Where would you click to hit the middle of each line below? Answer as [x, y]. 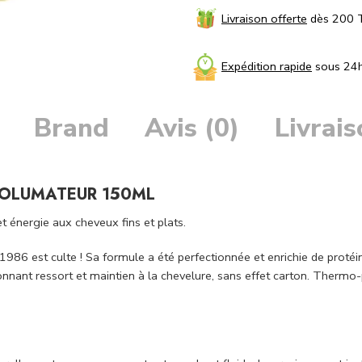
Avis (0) [192, 128]
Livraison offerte [264, 18]
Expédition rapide [267, 67]
